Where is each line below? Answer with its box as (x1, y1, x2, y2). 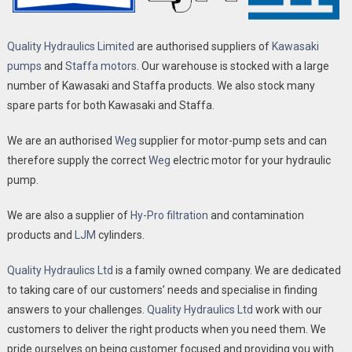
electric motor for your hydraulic (170, 154, 331, 167)
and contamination (207, 209, 304, 222)
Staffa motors (64, 60, 137, 72)
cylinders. (95, 229, 145, 241)
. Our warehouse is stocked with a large (136, 60, 329, 72)
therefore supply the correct (6, 154, 148, 167)
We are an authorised (6, 134, 115, 147)
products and (6, 229, 75, 241)
